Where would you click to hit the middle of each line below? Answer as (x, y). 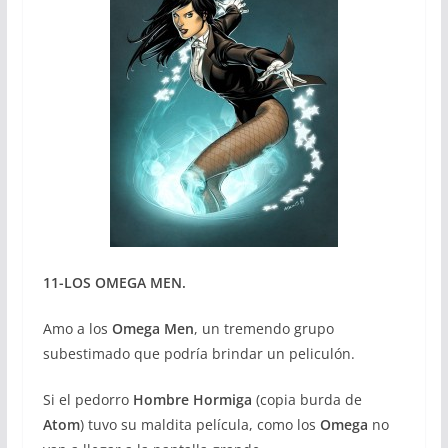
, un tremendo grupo (263, 328)
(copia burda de (306, 399)
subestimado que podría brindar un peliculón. (198, 353)
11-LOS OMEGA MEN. (114, 282)
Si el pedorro (87, 399)
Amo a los (77, 328)
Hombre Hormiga (192, 399)
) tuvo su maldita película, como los (199, 424)
